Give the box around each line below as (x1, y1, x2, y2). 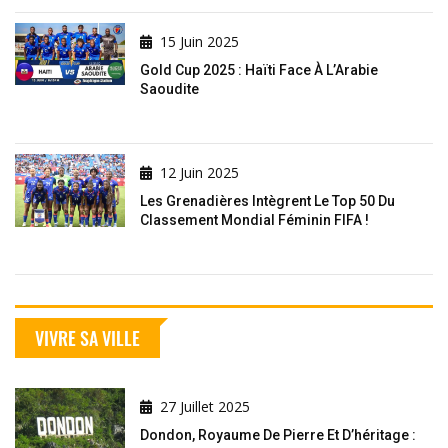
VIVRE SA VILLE (35, 324, 140, 351)
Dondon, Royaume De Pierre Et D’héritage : (140, 426, 416, 443)
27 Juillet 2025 (160, 396, 250, 416)
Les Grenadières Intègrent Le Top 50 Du (140, 192, 395, 209)
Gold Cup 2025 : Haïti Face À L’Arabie (140, 61, 378, 78)
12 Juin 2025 (160, 162, 239, 182)
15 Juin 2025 (160, 31, 239, 51)
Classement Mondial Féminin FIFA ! (140, 211, 369, 228)
